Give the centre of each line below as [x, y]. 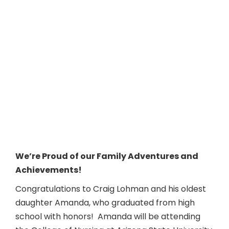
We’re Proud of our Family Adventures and [107, 156]
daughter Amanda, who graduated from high [105, 202]
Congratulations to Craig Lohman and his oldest [111, 189]
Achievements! [49, 170]
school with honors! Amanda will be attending [108, 216]
